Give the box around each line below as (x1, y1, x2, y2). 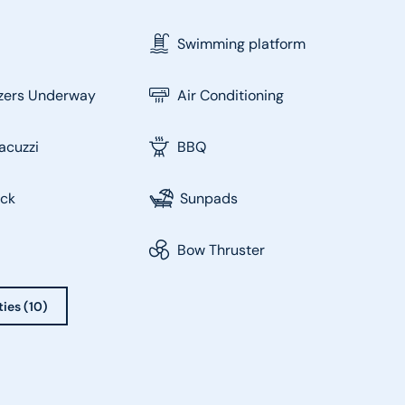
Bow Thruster (176, 240, 265, 259)
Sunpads (179, 188, 238, 208)
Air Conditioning (176, 85, 284, 105)
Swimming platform (176, 33, 306, 53)
